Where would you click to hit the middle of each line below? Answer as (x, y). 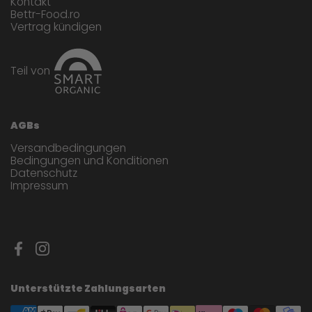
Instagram (70, 254)
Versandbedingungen (68, 148)
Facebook (45, 254)
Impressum (39, 186)
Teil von (30, 71)
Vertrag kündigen (56, 27)
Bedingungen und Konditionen (89, 161)
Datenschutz (44, 173)
